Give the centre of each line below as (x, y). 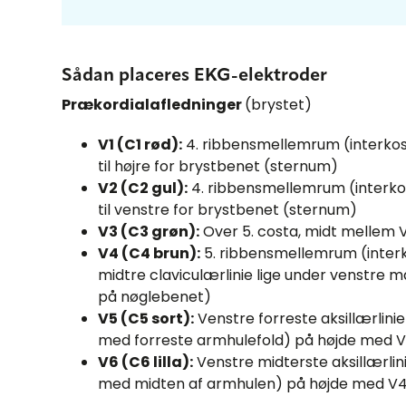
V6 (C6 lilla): (145, 362)
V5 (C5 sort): (146, 318)
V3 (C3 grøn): (149, 231)
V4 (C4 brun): (149, 253)
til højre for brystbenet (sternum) (218, 166)
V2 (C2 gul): (143, 188)
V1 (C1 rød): (140, 144)
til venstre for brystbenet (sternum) (227, 209)
